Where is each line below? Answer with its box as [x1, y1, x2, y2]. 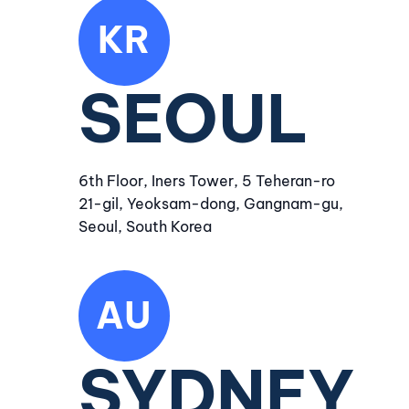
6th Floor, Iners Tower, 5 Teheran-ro [78, 172, 335, 190]
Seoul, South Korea [78, 217, 212, 236]
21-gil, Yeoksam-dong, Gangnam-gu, [78, 194, 343, 213]
